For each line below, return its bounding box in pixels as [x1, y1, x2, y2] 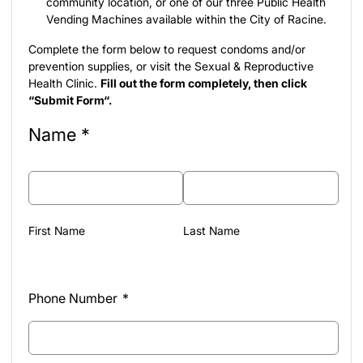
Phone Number [28, 289, 117, 306]
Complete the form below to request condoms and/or [28, 41, 305, 56]
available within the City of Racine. [143, 11, 327, 26]
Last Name [183, 223, 241, 237]
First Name [28, 223, 85, 237]
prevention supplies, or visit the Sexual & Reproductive [28, 58, 314, 73]
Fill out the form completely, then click [100, 75, 307, 90]
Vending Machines [46, 11, 143, 26]
